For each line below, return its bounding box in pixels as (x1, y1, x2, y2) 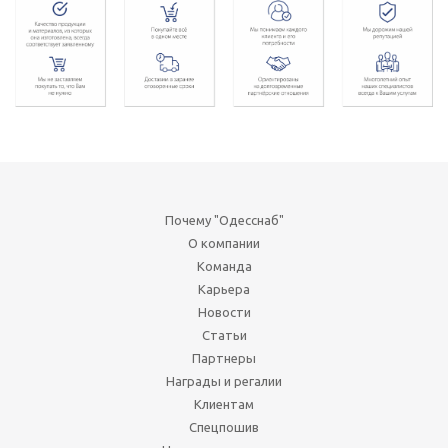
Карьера (198, 281, 250, 296)
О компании (188, 235, 260, 250)
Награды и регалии (166, 373, 282, 388)
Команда (196, 258, 252, 273)
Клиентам (194, 396, 254, 411)
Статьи (201, 327, 247, 342)
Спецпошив (189, 419, 259, 434)
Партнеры (192, 350, 256, 365)
